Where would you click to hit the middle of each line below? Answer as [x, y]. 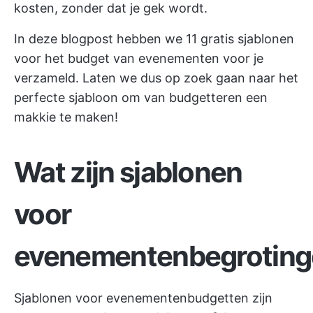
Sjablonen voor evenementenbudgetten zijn [143, 298]
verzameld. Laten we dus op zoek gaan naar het [156, 78]
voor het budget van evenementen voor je [139, 58]
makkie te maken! [66, 117]
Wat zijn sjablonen [128, 172]
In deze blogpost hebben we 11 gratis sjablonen [154, 39]
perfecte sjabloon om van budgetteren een [141, 97]
